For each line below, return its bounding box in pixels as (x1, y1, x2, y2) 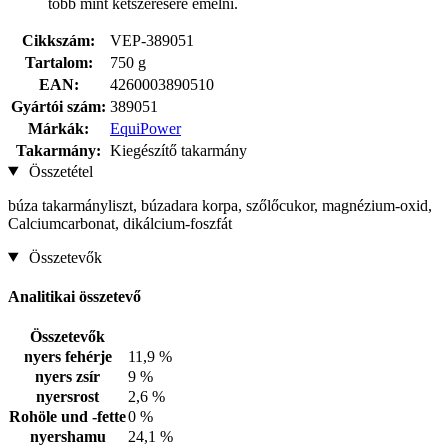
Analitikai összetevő (8, 287, 141, 305)
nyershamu (29, 428, 106, 446)
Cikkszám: (22, 31, 95, 49)
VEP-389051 (110, 31, 194, 49)
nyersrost (36, 388, 99, 406)
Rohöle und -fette (9, 408, 126, 426)
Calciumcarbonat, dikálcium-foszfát (8, 214, 232, 232)
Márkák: (28, 119, 89, 137)
